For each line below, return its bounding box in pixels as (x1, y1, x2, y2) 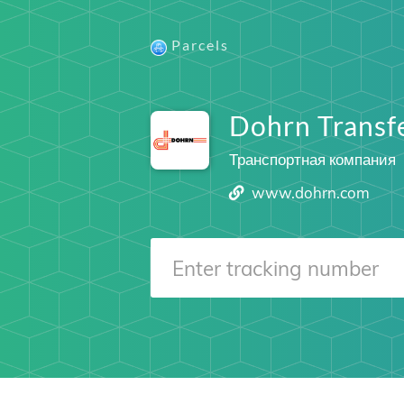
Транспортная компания (228, 150, 396, 169)
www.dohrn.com (252, 183, 371, 202)
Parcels (171, 36, 229, 53)
